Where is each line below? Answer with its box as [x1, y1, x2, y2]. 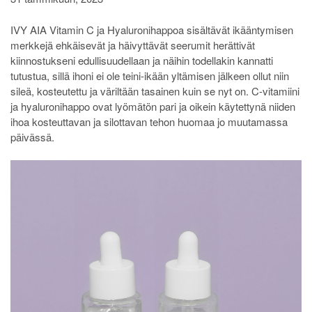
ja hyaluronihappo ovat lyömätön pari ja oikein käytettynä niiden [10, 98, 295, 114]
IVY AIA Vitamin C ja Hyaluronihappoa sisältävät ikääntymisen [10, 22, 293, 37]
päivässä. [10, 129, 54, 144]
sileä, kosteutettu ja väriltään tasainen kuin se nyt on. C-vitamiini [10, 83, 299, 98]
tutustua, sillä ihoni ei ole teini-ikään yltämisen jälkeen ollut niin [10, 68, 289, 83]
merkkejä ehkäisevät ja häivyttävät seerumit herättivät [10, 37, 255, 52]
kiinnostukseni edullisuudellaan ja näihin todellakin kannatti [10, 52, 273, 68]
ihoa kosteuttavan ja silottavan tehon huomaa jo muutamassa [10, 114, 288, 129]
